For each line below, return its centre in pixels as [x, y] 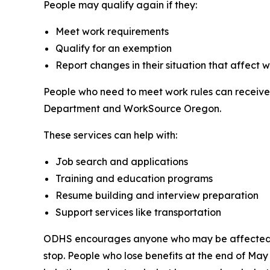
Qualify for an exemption [114, 48]
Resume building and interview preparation [157, 195]
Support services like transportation [138, 212]
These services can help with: [110, 135]
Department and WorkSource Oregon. [132, 108]
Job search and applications [122, 162]
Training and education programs [134, 178]
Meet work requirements [112, 31]
